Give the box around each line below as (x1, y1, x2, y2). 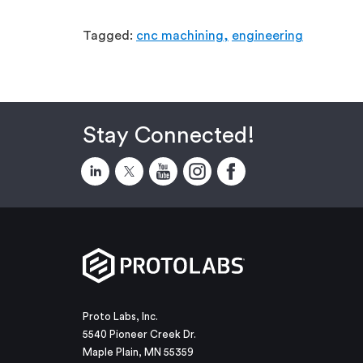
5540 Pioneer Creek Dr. (83, 329, 196, 340)
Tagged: (83, 29, 136, 42)
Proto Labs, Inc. (83, 311, 158, 322)
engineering (232, 29, 303, 42)
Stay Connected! (83, 124, 255, 147)
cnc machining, (136, 29, 228, 42)
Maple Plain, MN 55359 (83, 347, 194, 358)
